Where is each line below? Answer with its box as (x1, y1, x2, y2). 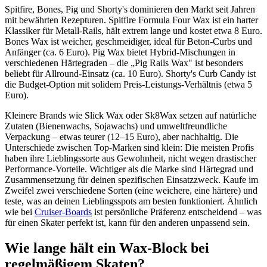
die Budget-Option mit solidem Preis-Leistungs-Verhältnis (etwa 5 (5, 79, 252, 90)
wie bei (5, 207, 35, 218)
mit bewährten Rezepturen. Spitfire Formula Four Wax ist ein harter (5, 15, 258, 26)
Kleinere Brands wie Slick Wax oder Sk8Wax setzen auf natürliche (5, 110, 256, 121)
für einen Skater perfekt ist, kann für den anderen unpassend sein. (5, 218, 250, 228)
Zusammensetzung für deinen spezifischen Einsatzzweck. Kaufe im (5, 175, 258, 185)
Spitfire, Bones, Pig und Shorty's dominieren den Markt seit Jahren (5, 4, 255, 15)
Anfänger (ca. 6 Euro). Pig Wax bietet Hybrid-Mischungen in (5, 47, 235, 58)
